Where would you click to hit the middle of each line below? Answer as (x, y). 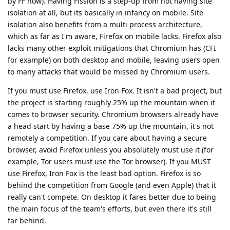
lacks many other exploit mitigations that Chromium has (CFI (112, 48)
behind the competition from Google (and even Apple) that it (112, 185)
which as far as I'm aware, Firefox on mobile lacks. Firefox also (114, 36)
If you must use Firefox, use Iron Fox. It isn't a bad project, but (115, 90)
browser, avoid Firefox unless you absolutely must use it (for (111, 149)
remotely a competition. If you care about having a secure (107, 138)
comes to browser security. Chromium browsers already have (113, 114)
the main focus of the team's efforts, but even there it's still (110, 208)
